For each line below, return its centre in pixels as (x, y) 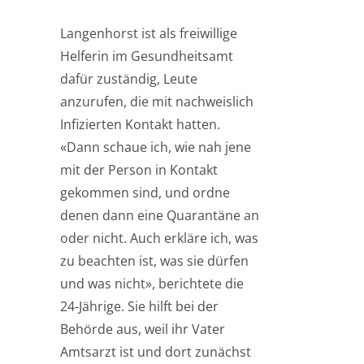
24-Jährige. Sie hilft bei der (139, 306)
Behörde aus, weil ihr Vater (143, 329)
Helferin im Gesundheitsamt (147, 56)
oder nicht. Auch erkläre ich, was (159, 238)
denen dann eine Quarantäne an (160, 215)
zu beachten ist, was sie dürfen (154, 261)
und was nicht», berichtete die (152, 284)
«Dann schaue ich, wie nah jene (156, 147)
